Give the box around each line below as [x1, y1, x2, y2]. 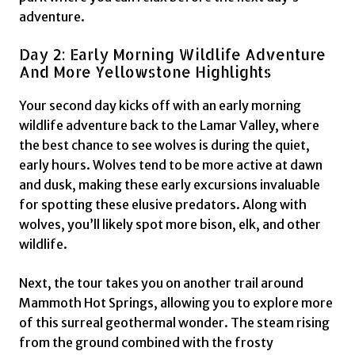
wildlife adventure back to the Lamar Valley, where [19, 116, 319, 133]
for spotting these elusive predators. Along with [19, 196, 307, 212]
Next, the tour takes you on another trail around [19, 274, 303, 291]
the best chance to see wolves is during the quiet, [19, 136, 310, 153]
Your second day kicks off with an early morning [19, 97, 301, 113]
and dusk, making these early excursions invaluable [19, 176, 320, 193]
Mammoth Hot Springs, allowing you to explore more [19, 294, 333, 311]
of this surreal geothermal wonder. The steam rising [19, 314, 330, 330]
